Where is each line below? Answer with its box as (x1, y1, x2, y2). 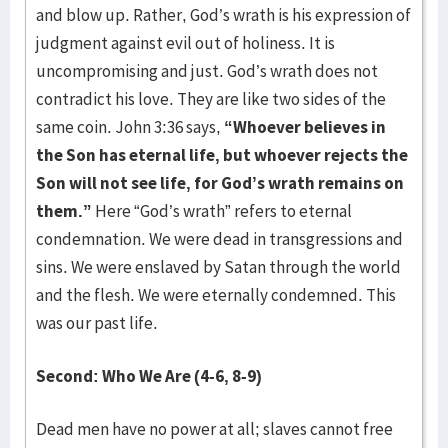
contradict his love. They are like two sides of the (36, 88, 386, 110)
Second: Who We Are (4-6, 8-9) (36, 365, 262, 387)
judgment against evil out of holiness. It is (36, 32, 335, 54)
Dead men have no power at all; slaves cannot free (36, 418, 393, 440)
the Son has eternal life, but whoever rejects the (36, 144, 408, 166)
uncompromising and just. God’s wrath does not (36, 60, 378, 82)
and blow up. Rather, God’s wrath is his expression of (36, 4, 411, 26)
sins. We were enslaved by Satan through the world (36, 256, 401, 278)
